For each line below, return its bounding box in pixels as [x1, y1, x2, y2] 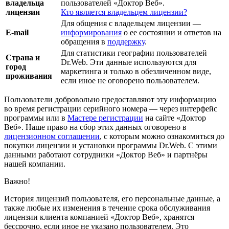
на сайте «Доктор [143, 113, 206, 122]
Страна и [6, 53, 40, 62]
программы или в [4, 113, 67, 122]
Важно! [4, 176, 30, 186]
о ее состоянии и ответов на [122, 28, 221, 37]
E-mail [6, 28, 29, 37]
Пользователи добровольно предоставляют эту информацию [4, 95, 216, 104]
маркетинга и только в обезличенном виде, [61, 66, 211, 76]
